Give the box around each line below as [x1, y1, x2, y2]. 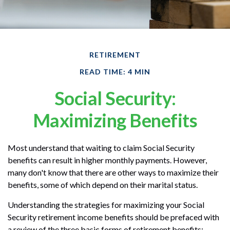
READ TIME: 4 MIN [80, 67, 150, 76]
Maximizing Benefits [32, 108, 198, 131]
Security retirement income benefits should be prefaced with [8, 212, 219, 222]
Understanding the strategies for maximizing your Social [8, 199, 204, 209]
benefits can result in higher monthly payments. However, [8, 155, 207, 165]
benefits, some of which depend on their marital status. [8, 179, 198, 189]
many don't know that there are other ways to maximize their [8, 167, 219, 177]
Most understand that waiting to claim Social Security [8, 142, 195, 152]
